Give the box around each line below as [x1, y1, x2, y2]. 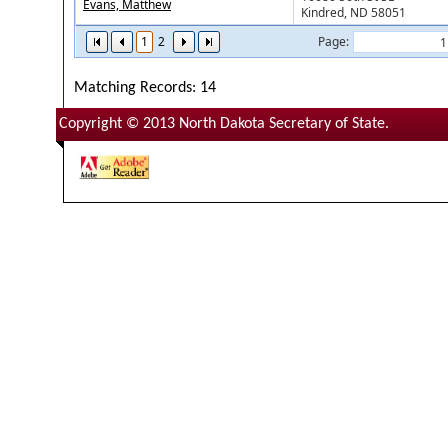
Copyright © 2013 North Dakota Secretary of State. [59, 115, 389, 132]
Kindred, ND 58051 [301, 3, 406, 21]
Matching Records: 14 [74, 79, 216, 96]
